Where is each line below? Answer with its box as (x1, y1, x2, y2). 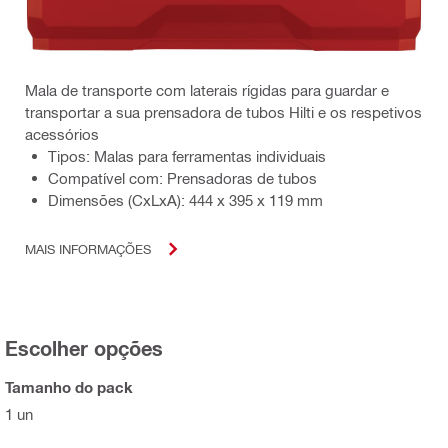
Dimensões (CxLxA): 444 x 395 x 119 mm (48, 190, 323, 209)
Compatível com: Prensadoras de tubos (48, 168, 317, 187)
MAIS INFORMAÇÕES (25, 241, 151, 257)
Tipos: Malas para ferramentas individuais (48, 146, 326, 165)
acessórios (25, 124, 99, 143)
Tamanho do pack (5, 377, 133, 396)
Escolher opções (5, 335, 163, 360)
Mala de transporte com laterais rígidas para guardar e (25, 80, 389, 99)
